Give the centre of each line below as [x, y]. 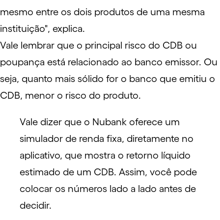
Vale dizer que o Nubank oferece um [100, 122]
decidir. [36, 205]
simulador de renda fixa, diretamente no [107, 138]
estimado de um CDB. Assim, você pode [108, 172]
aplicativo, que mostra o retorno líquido [105, 155]
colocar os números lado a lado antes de [108, 189]
